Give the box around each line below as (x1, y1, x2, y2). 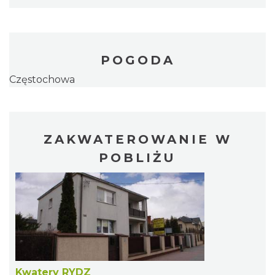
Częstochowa (9, 74, 75, 86)
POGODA (100, 53, 175, 68)
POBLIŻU (99, 150, 176, 166)
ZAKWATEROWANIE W (43, 132, 232, 147)
